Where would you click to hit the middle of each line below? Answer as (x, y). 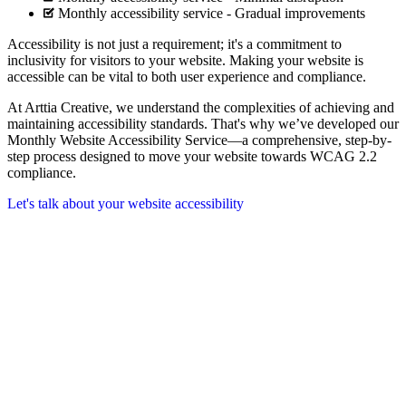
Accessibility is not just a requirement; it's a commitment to (174, 43)
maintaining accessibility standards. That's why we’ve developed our (203, 123)
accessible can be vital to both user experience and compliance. (187, 76)
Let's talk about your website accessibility (126, 203)
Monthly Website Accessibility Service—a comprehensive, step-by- (199, 140)
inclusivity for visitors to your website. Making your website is (185, 60)
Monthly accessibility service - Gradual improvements (212, 13)
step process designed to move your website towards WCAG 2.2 (192, 156)
